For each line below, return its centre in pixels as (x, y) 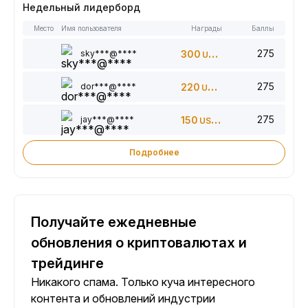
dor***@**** (108, 86)
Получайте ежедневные (114, 222)
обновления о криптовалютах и (139, 243)
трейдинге (67, 263)
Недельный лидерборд (81, 7)
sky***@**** (109, 53)
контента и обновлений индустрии (123, 298)
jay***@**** (107, 119)
